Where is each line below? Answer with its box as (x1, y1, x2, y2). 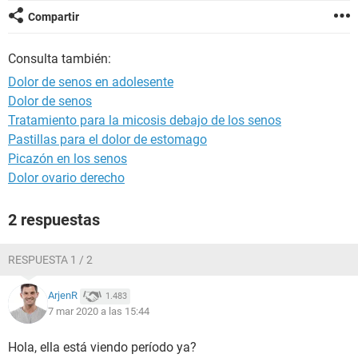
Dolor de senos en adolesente (8, 74, 173, 89)
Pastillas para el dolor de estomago (8, 132, 207, 147)
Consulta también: (8, 51, 111, 66)
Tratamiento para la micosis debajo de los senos (8, 113, 281, 128)
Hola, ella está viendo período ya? (8, 340, 197, 355)
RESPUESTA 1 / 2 (8, 253, 93, 266)
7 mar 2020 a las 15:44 (48, 305, 149, 317)
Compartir (28, 10, 79, 23)
